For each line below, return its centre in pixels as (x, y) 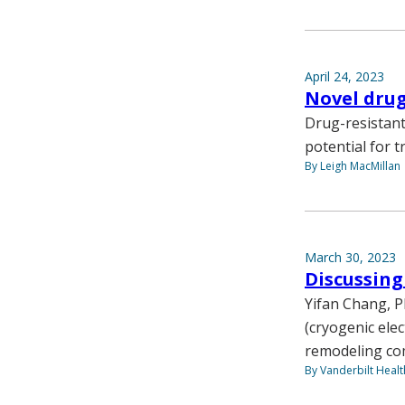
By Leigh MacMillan (353, 166)
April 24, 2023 (344, 77)
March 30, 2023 (350, 258)
